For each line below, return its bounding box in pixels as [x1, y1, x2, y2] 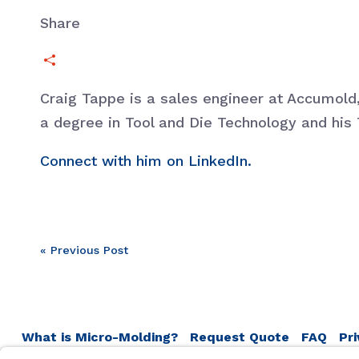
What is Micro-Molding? [22, 329, 178, 345]
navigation [39, 284, 224, 327]
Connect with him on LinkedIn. [40, 151, 252, 169]
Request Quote [190, 329, 289, 345]
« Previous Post [40, 243, 128, 256]
